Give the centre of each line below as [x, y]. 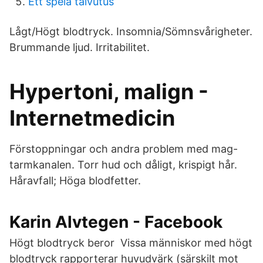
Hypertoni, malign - [109, 92]
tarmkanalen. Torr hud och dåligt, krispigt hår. [123, 165]
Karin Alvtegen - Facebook [116, 222]
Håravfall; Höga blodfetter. [75, 181]
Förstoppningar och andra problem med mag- [124, 149]
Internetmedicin [92, 118]
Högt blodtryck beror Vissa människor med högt [131, 243]
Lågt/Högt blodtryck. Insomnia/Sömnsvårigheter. [131, 31]
